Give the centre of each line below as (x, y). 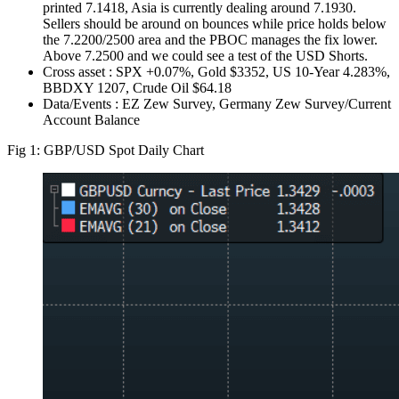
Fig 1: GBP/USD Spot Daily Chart (106, 150)
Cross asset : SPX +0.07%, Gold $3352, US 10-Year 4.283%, (216, 71)
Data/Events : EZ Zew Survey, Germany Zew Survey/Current (217, 103)
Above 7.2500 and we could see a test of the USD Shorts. (205, 55)
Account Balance (91, 119)
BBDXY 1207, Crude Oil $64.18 (137, 87)
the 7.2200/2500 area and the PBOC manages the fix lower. (210, 39)
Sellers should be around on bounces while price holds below (215, 23)
